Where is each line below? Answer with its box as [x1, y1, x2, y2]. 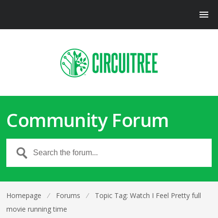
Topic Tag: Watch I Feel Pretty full [95, 191, 201, 200]
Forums [56, 191, 81, 200]
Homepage [6, 191, 42, 200]
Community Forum [6, 107, 169, 132]
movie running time [6, 204, 68, 214]
